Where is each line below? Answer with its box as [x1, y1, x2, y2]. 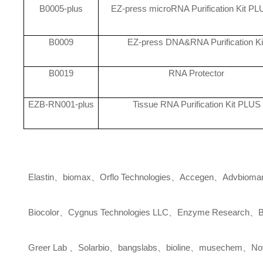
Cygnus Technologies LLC [68, 207, 169, 217]
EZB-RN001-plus [28, 99, 95, 109]
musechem [199, 242, 243, 252]
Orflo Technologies [100, 172, 171, 182]
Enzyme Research [177, 207, 250, 217]
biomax [63, 172, 92, 182]
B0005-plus [39, 4, 83, 14]
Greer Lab [23, 242, 70, 252]
